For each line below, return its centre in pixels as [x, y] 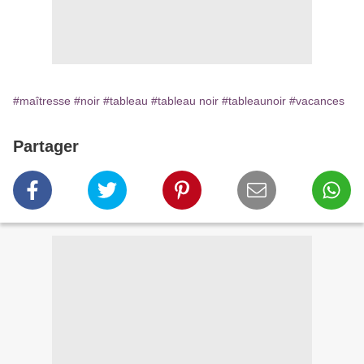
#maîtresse [42, 101]
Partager [46, 147]
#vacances [317, 101]
